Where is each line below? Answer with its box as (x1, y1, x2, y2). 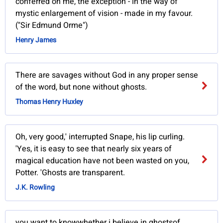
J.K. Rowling (15, 182, 55, 193)
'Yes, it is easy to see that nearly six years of (15, 143, 172, 155)
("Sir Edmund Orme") (15, 19, 89, 32)
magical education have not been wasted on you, (15, 155, 190, 167)
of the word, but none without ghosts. (15, 81, 147, 94)
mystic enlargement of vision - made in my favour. (15, 7, 193, 20)
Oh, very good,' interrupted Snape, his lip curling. (15, 131, 185, 143)
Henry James (15, 35, 57, 46)
